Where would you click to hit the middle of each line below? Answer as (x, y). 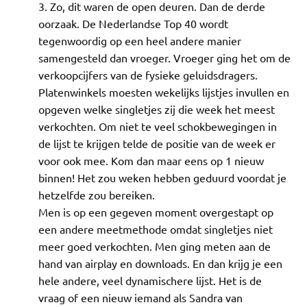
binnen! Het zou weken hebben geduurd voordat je (162, 177)
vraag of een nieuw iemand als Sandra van (140, 297)
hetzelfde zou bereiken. (97, 194)
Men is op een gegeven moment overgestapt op (156, 211)
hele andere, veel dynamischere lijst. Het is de (150, 280)
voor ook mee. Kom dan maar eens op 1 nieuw (151, 160)
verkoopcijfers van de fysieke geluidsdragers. (148, 74)
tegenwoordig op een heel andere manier (140, 40)
